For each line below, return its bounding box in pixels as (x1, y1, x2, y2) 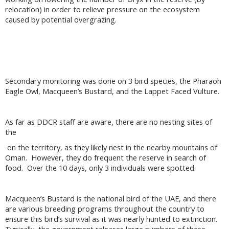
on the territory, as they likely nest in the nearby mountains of (5, 143, 217, 153)
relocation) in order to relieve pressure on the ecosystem (5, 5, 200, 15)
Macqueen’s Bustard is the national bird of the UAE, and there (5, 194, 216, 204)
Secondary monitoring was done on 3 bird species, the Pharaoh (5, 76, 221, 86)
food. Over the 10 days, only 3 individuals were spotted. (5, 163, 200, 173)
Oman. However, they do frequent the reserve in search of (5, 153, 206, 163)
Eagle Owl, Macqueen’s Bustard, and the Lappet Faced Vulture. (5, 86, 223, 97)
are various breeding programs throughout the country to (5, 204, 204, 214)
